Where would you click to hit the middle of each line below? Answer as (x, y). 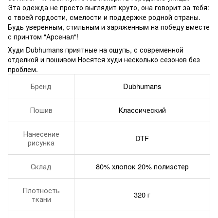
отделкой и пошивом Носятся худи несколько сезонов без (104, 60)
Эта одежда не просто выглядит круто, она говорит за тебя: (109, 8)
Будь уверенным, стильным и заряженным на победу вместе (109, 27)
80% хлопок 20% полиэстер (142, 166)
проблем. (23, 69)
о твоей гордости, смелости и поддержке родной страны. (104, 17)
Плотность (41, 190)
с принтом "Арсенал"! (43, 37)
